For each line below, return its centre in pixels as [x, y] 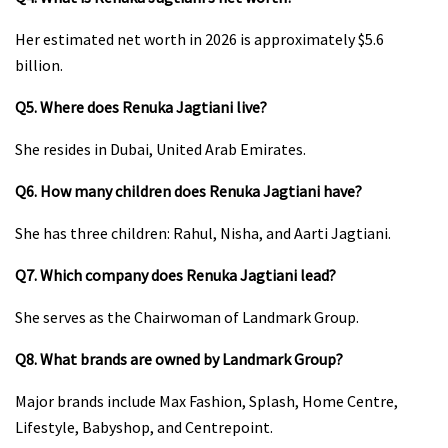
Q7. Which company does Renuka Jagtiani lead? [175, 274]
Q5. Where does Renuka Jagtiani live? [141, 106]
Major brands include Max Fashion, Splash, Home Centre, [206, 400]
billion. [39, 64]
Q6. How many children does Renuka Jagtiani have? [188, 190]
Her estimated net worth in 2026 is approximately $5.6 [199, 38]
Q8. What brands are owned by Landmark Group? [179, 358]
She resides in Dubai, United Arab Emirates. [160, 148]
